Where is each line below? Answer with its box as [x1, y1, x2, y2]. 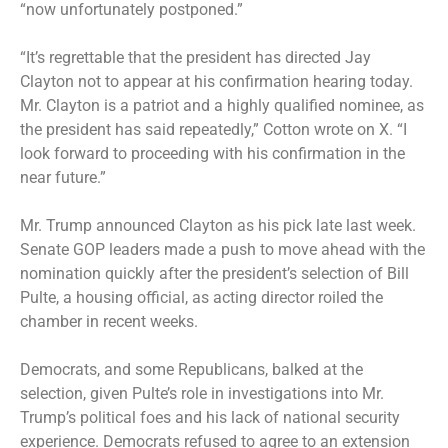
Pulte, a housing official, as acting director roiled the [20, 287, 383, 307]
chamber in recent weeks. [20, 311, 198, 331]
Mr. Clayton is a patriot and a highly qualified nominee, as [20, 95, 424, 115]
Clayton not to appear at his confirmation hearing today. [20, 71, 413, 91]
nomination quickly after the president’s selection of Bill [20, 263, 409, 283]
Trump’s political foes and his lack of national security [20, 407, 400, 427]
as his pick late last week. [233, 215, 416, 235]
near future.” [20, 167, 110, 187]
